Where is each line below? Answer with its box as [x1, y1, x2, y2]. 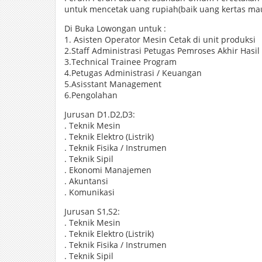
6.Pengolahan [64, 89, 118, 101]
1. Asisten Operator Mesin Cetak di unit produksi [64, 34, 256, 45]
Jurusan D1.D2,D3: [64, 109, 135, 120]
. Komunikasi [64, 187, 115, 198]
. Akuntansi [64, 175, 108, 187]
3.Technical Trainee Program [64, 56, 177, 67]
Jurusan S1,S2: [64, 206, 120, 217]
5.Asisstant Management [64, 78, 161, 89]
